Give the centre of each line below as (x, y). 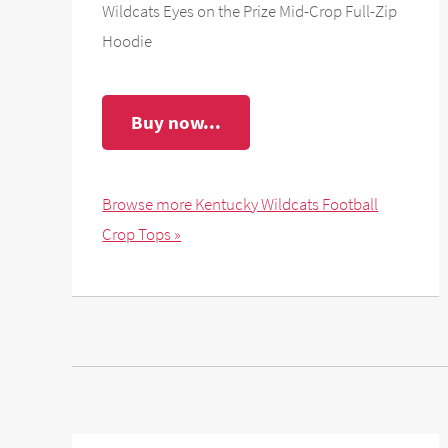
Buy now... (175, 122)
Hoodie (127, 40)
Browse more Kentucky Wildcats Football (240, 203)
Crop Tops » (142, 233)
